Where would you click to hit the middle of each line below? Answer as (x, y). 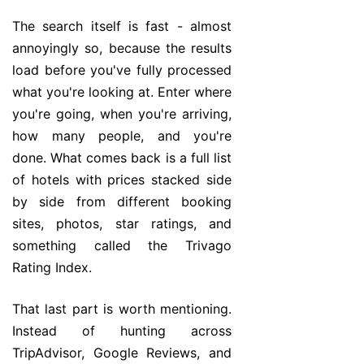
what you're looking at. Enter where (122, 92)
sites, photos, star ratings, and (122, 224)
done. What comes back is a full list (122, 158)
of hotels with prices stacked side (122, 180)
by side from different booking (122, 202)
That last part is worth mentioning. (122, 309)
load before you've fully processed (122, 70)
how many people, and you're (122, 136)
